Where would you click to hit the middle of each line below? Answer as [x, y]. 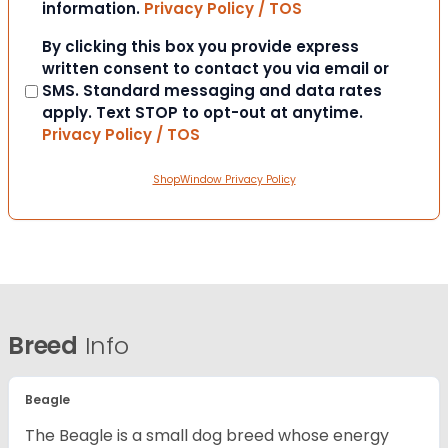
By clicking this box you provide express [200, 47]
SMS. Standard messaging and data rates [212, 91]
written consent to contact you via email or [215, 69]
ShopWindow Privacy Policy [224, 180]
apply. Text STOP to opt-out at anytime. [202, 113]
